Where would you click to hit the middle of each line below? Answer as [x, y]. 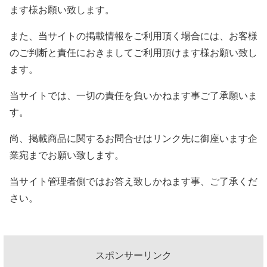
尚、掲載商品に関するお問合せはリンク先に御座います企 [133, 138]
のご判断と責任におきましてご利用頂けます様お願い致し [133, 52]
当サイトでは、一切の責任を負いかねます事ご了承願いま [133, 95]
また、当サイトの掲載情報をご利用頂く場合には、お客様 [133, 36]
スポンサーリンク [133, 255]
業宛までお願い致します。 [67, 155]
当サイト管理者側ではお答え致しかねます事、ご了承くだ [133, 181]
